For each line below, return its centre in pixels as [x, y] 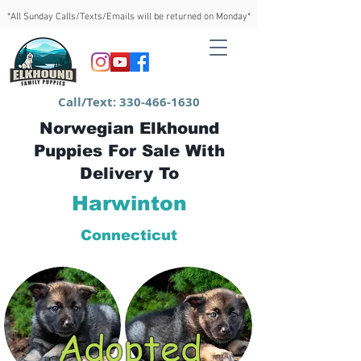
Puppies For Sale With [129, 151]
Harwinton [129, 203]
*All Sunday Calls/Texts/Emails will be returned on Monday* [129, 17]
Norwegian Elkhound [129, 128]
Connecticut [129, 235]
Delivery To [129, 173]
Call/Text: [89, 102]
